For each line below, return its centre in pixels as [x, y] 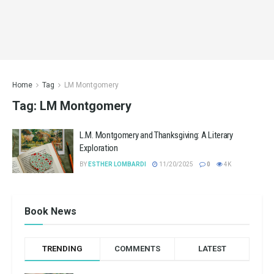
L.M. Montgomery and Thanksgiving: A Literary [156, 135]
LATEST [212, 248]
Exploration [99, 148]
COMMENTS [137, 248]
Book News [50, 211]
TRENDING [62, 248]
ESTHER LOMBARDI [117, 164]
